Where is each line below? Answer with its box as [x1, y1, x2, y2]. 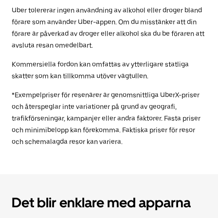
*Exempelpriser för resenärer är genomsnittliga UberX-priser [12, 91, 200, 99]
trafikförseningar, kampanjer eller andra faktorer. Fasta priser [12, 114, 200, 123]
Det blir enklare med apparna [12, 194, 191, 211]
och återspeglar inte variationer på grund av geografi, [12, 103, 177, 111]
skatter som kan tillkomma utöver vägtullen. [12, 72, 148, 80]
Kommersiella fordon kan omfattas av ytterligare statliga [12, 60, 189, 69]
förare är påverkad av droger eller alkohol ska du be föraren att [12, 30, 204, 38]
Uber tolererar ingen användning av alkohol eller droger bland [12, 6, 202, 15]
